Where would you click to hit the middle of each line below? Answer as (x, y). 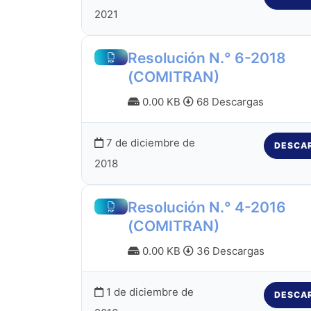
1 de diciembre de (148, 292)
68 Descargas (228, 101)
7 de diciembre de (149, 143)
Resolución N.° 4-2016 (207, 207)
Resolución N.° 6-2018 (207, 58)
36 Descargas (229, 251)
